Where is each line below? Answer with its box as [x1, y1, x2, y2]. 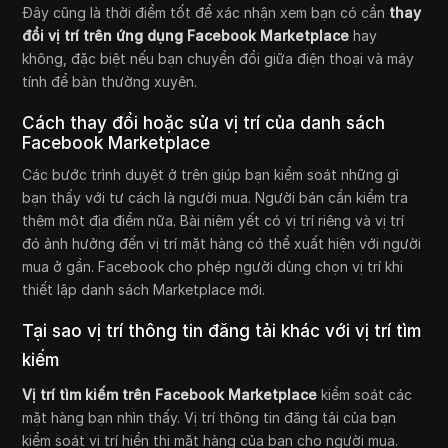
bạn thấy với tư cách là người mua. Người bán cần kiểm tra [22, 189, 409, 207]
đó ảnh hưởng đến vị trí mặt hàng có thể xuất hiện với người [22, 235, 422, 253]
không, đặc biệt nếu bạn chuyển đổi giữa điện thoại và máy [22, 50, 415, 68]
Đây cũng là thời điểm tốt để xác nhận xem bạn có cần [22, 4, 390, 22]
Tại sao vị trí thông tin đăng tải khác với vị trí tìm [22, 321, 422, 342]
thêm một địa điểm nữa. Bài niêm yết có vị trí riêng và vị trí [22, 212, 405, 230]
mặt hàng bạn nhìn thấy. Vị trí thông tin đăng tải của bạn [22, 409, 397, 427]
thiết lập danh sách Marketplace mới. [22, 281, 266, 299]
